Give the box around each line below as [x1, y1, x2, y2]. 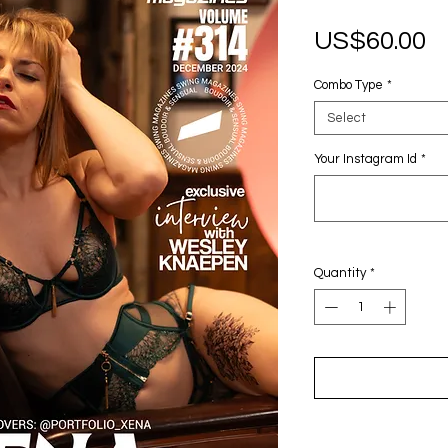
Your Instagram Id [314, 152, 417, 166]
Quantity [314, 266, 366, 280]
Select [327, 111, 366, 125]
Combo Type [314, 78, 383, 92]
